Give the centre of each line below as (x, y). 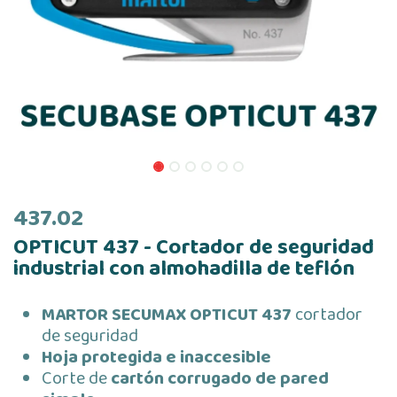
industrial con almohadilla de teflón (184, 269)
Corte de (76, 378)
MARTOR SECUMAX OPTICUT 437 (167, 315)
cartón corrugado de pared (220, 378)
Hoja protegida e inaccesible (156, 357)
